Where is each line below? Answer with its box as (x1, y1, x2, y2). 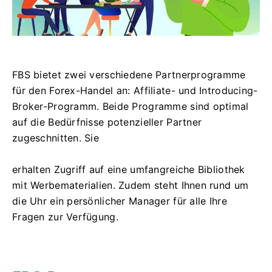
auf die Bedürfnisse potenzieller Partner (12, 115, 202, 128)
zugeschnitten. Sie (12, 131, 100, 144)
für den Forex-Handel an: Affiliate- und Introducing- (12, 84, 258, 97)
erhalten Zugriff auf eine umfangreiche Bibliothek (12, 163, 245, 175)
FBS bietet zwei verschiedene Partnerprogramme (12, 68, 246, 81)
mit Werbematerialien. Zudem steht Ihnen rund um (12, 178, 249, 191)
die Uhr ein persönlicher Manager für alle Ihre (12, 194, 227, 207)
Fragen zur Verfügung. (12, 210, 118, 223)
